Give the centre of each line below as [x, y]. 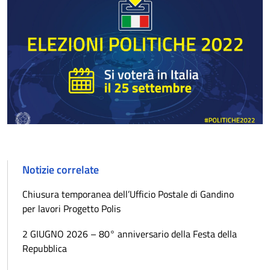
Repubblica [45, 248]
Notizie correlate [61, 169]
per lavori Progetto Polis [71, 208]
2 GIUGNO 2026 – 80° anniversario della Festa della [130, 234]
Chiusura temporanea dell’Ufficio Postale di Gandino [128, 194]
